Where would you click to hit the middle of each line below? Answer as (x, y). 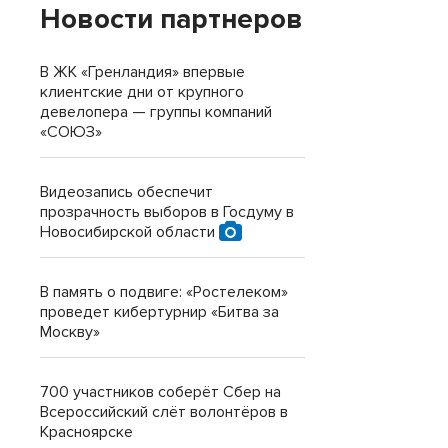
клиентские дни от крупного (142, 92)
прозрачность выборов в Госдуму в (167, 212)
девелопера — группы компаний (156, 112)
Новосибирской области (129, 232)
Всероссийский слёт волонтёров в (164, 412)
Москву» (70, 332)
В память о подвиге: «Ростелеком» (164, 292)
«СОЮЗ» (71, 132)
